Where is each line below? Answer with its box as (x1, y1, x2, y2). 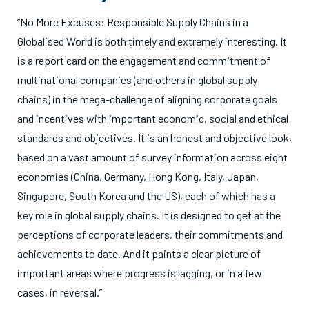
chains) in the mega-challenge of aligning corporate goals (17, 92, 277, 106)
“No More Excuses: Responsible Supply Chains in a (17, 15, 248, 28)
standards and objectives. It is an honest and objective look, (17, 131, 292, 144)
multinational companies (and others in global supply (17, 73, 257, 86)
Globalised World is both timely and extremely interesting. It (17, 34, 287, 48)
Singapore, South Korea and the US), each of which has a (17, 189, 275, 202)
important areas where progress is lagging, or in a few (17, 266, 262, 279)
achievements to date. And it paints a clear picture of (17, 247, 261, 260)
